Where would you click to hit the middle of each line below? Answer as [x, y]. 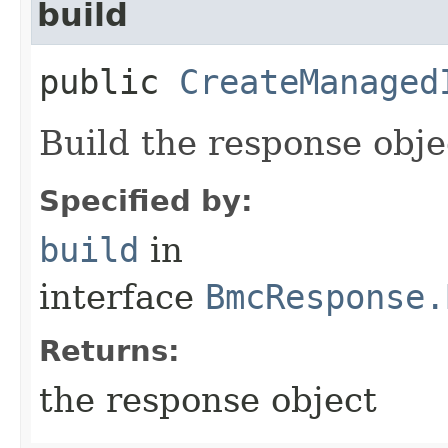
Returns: [109, 350]
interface [122, 296]
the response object [208, 399]
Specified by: [146, 200]
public [109, 81]
